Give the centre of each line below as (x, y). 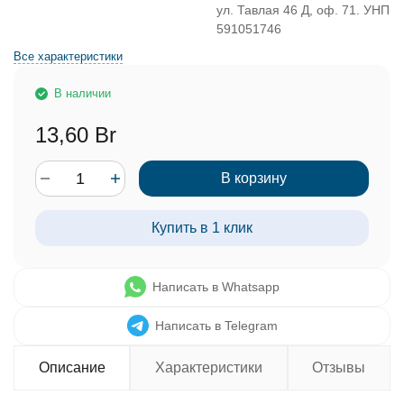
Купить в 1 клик (202, 228)
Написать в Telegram (216, 326)
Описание (72, 367)
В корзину (254, 178)
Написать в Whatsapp (216, 287)
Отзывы (339, 367)
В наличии (83, 93)
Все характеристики (68, 56)
